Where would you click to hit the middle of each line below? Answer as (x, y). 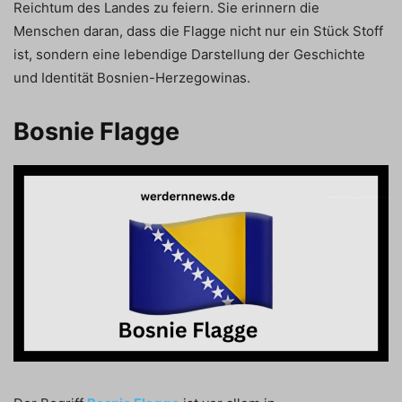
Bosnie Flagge (96, 131)
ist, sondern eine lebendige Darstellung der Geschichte (189, 54)
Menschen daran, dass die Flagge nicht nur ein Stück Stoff (198, 31)
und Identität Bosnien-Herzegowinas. (132, 77)
